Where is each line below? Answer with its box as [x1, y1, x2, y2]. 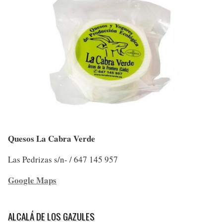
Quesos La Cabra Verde [8, 132, 95, 145]
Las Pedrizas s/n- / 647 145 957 [8, 154, 118, 166]
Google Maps [8, 174, 56, 187]
